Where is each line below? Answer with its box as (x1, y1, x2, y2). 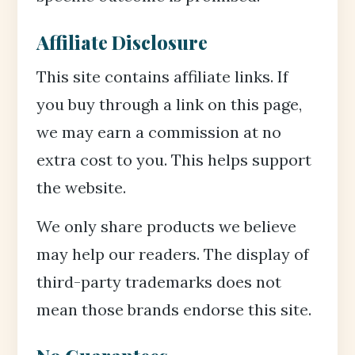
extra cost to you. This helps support (36, 150, 311, 170)
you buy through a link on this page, (36, 94, 302, 114)
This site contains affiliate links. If (36, 67, 288, 86)
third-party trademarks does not (36, 272, 281, 292)
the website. (36, 177, 126, 197)
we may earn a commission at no (36, 122, 281, 142)
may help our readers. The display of (36, 244, 309, 264)
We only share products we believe (36, 216, 296, 236)
